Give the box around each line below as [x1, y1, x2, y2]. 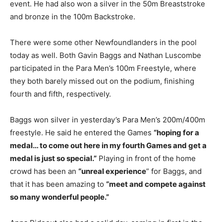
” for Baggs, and [146, 166, 202, 176]
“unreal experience [78, 166, 146, 176]
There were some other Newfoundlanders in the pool [10, 38, 197, 48]
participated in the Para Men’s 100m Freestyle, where [10, 63, 196, 73]
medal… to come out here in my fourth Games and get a [10, 141, 207, 151]
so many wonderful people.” [10, 192, 109, 202]
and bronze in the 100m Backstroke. [10, 12, 135, 22]
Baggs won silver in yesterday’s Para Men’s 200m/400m [10, 115, 205, 125]
